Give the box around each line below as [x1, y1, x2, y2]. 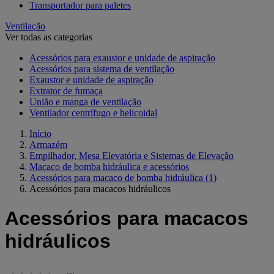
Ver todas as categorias [5, 31, 92, 42]
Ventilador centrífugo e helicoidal [29, 107, 157, 118]
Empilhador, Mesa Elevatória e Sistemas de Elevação [29, 150, 234, 161]
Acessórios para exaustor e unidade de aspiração [29, 52, 215, 63]
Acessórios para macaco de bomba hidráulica [29, 172, 203, 183]
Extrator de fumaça [29, 85, 103, 96]
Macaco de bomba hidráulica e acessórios [29, 161, 189, 172]
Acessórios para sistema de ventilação [29, 63, 174, 74]
